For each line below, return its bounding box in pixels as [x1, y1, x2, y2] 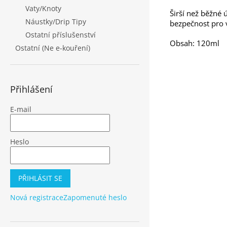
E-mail [10, 104, 31, 114]
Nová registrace [10, 193, 63, 202]
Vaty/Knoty [25, 4, 61, 13]
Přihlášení [10, 83, 53, 95]
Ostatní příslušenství [25, 30, 96, 40]
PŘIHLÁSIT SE [18, 173, 62, 183]
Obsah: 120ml [170, 38, 219, 49]
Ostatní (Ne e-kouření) [15, 43, 90, 53]
